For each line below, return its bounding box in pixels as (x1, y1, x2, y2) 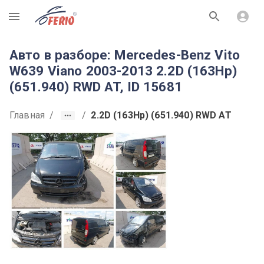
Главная (9, 110, 45, 121)
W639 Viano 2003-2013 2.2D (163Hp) (9, 63, 237, 78)
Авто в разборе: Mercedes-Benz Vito (9, 47, 240, 62)
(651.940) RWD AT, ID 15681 (9, 79, 182, 94)
